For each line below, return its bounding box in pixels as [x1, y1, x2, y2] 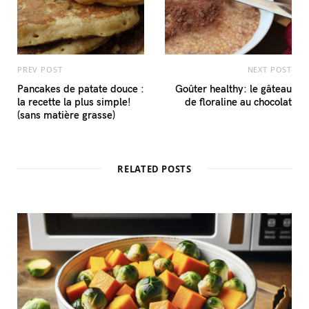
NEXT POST [247, 64, 292, 74]
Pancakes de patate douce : [17, 81, 144, 95]
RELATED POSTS [117, 163, 192, 175]
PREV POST [17, 64, 63, 74]
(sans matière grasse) [17, 108, 115, 121]
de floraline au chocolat [185, 94, 292, 108]
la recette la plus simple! [17, 94, 131, 108]
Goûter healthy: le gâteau [175, 81, 292, 95]
